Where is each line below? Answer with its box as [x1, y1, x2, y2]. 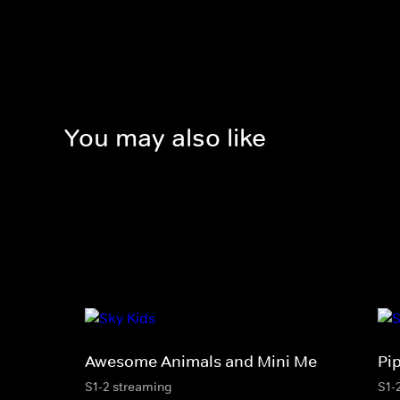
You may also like [64, 122, 266, 154]
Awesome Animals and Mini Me [85, 351, 317, 371]
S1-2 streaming [85, 378, 172, 395]
